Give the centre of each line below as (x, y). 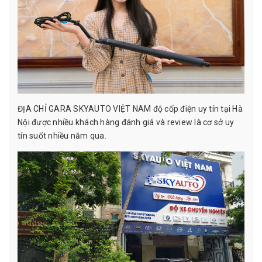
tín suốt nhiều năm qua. (62, 135)
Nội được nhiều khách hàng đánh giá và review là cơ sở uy (126, 122)
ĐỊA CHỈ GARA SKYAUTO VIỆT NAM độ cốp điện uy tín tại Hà (130, 108)
